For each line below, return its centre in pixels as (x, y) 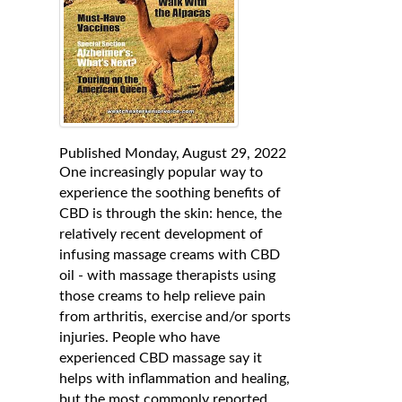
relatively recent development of (161, 234)
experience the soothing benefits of (170, 192)
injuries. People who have (140, 337)
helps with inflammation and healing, (175, 378)
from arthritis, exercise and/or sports (175, 316)
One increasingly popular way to (161, 172)
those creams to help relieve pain (162, 296)
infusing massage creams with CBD (170, 254)
